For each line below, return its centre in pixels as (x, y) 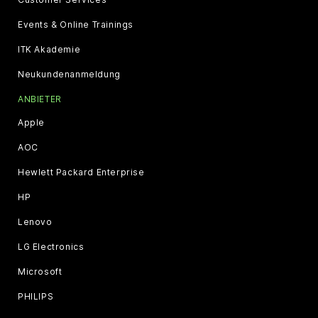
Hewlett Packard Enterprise (81, 172)
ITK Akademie (49, 49)
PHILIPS (36, 296)
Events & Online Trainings (76, 24)
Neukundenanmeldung (69, 74)
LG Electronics (51, 247)
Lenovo (35, 222)
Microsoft (40, 272)
